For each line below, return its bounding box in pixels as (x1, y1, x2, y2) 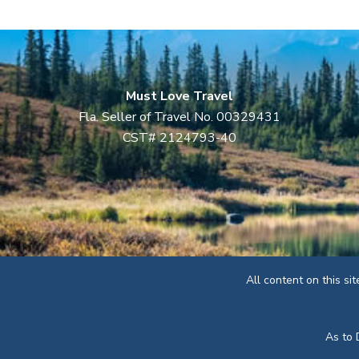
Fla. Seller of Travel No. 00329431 (79, 108, 280, 126)
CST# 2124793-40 (123, 129, 236, 147)
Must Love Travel (126, 87, 233, 105)
